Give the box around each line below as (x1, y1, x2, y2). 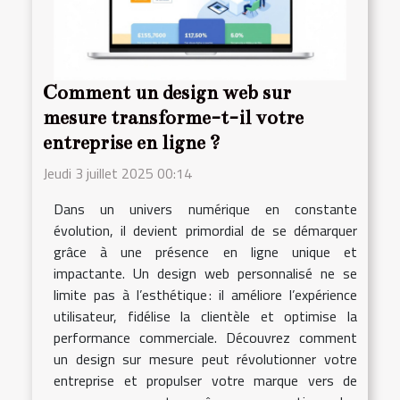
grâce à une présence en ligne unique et (54, 240, 357, 262)
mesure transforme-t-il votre (43, 105, 304, 129)
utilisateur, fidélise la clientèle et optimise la (54, 304, 357, 327)
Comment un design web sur (43, 80, 291, 104)
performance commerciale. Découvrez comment (54, 326, 357, 348)
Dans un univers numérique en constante (54, 197, 357, 220)
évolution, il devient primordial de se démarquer (54, 219, 357, 241)
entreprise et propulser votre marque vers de (54, 369, 357, 391)
